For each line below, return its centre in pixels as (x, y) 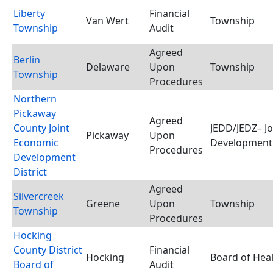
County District (48, 250)
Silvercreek (39, 196)
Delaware (108, 67)
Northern (35, 99)
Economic (36, 143)
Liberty (29, 13)
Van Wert (107, 21)
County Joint (41, 128)
